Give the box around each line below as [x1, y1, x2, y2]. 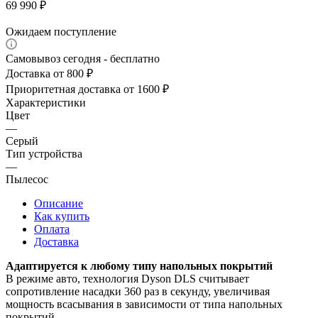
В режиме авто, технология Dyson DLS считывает [6, 272, 249, 285]
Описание [34, 197, 83, 209]
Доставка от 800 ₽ [6, 67, 93, 79]
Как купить [34, 209, 89, 222]
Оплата [34, 222, 70, 235]
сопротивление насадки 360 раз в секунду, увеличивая [6, 285, 270, 297]
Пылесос [6, 172, 48, 185]
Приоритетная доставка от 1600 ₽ [6, 82, 169, 95]
